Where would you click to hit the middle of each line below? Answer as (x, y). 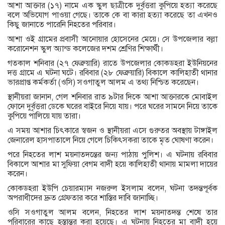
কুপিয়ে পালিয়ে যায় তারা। (44, 116)
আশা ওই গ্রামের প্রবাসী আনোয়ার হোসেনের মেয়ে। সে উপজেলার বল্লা (113, 39)
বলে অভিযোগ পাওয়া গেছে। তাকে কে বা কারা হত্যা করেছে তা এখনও (113, 15)
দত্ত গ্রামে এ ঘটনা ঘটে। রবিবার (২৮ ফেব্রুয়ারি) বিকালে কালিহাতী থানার (113, 73)
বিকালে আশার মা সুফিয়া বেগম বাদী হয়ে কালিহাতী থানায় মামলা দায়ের (113, 164)
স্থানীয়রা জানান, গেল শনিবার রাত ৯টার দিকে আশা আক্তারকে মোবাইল (113, 97)
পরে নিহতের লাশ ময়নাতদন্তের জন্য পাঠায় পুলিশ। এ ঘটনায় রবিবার (113, 155)
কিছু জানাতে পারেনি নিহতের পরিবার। (62, 25)
